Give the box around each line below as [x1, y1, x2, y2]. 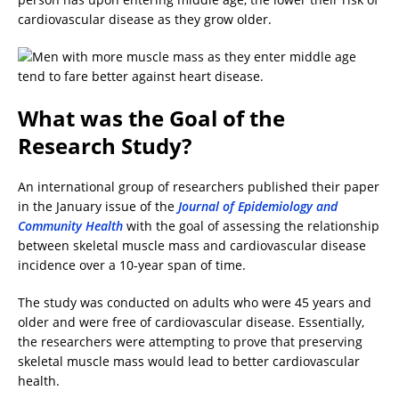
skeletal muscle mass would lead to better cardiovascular [18, 353, 360, 370]
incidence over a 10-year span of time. [18, 256, 246, 274]
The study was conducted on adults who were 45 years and [18, 294, 371, 312]
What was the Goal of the [18, 103, 285, 134]
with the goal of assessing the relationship [123, 217, 379, 235]
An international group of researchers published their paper [18, 178, 379, 196]
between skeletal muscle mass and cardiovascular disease [18, 237, 366, 255]
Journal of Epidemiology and [178, 198, 338, 216]
